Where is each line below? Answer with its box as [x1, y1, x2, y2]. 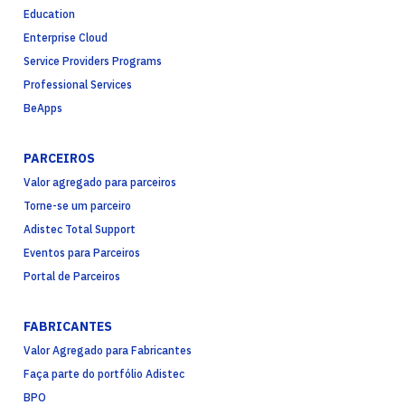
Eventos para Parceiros [24, 246, 140, 260]
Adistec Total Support [24, 222, 136, 237]
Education [24, 7, 75, 22]
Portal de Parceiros [24, 269, 120, 284]
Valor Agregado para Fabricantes [24, 344, 192, 358]
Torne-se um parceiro [24, 199, 131, 213]
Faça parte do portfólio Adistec [24, 367, 184, 381]
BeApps [24, 101, 62, 116]
